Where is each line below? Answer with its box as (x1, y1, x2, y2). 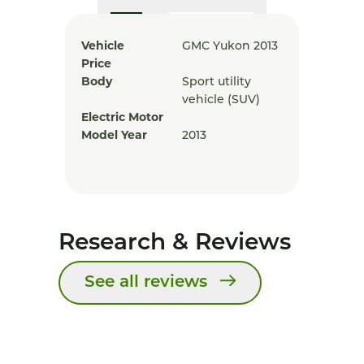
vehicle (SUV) (182, 94, 260, 106)
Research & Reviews (58, 232, 291, 255)
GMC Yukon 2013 (182, 41, 278, 53)
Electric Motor (81, 112, 163, 124)
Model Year (81, 130, 147, 142)
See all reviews (84, 275, 207, 291)
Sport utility (182, 76, 251, 89)
